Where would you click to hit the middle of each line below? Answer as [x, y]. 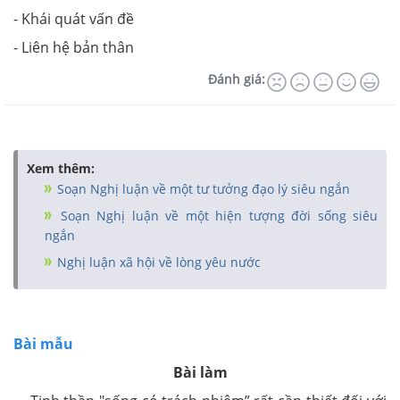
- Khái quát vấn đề [74, 19]
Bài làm [200, 372]
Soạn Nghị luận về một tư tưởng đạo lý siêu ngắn [202, 189]
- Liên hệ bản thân [74, 47]
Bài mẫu [43, 344]
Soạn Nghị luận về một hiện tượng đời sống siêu [216, 216]
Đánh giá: [237, 79]
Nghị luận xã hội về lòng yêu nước [157, 262]
